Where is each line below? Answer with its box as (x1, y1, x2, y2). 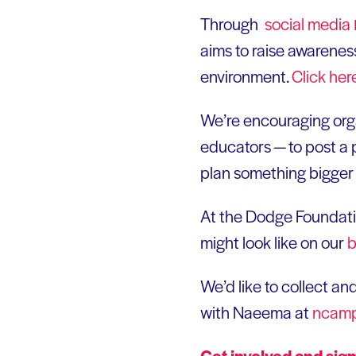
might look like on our (200, 230, 347, 254)
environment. (200, 64, 292, 88)
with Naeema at (200, 300, 312, 324)
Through (200, 12, 261, 36)
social (261, 12, 308, 36)
